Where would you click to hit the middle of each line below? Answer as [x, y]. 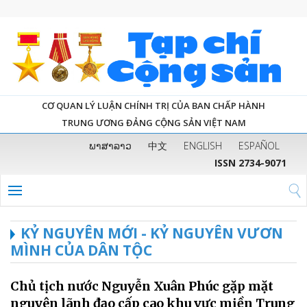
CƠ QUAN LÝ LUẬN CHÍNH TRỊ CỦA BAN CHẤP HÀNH [153, 105]
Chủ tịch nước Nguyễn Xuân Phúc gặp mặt [142, 286]
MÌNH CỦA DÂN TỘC [81, 250]
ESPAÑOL [259, 145]
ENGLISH [203, 145]
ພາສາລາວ [110, 145]
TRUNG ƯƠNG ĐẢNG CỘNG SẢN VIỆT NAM [153, 122]
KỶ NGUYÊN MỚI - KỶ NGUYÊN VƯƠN [152, 233]
